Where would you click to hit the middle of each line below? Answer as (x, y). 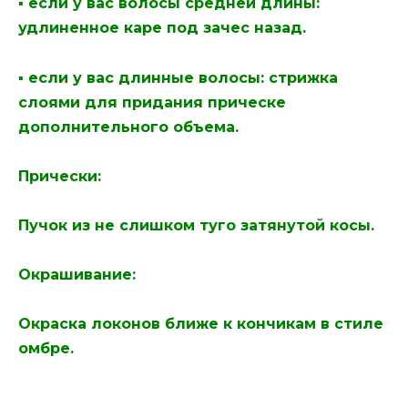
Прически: (60, 176)
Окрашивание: (77, 275)
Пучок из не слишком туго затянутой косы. (196, 225)
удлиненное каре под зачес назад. (162, 28)
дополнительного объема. (128, 127)
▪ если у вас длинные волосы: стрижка (178, 77)
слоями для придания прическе (152, 102)
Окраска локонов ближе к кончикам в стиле (201, 324)
